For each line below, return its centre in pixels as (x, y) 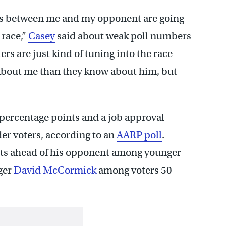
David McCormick (55, 170)
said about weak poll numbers (123, 36)
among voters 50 (134, 170)
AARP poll (139, 135)
